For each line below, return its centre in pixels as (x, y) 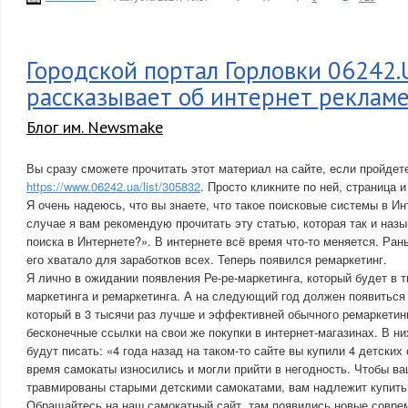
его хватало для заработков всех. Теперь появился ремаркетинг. (207, 259)
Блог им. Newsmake (95, 127)
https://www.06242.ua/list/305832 (113, 186)
